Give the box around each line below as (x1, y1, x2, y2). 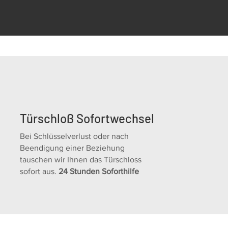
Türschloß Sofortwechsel (20, 111, 155, 126)
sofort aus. (20, 167, 59, 176)
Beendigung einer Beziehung (20, 144, 125, 152)
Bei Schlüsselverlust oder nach (20, 132, 129, 140)
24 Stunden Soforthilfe (59, 167, 139, 176)
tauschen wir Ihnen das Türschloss (20, 155, 142, 164)
